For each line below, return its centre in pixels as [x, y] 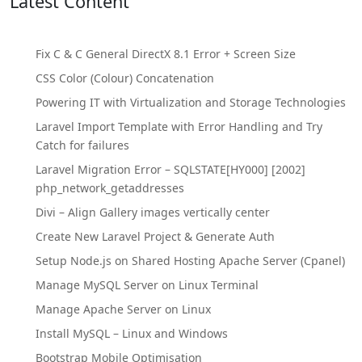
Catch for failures [82, 145]
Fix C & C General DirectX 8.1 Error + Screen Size [166, 54]
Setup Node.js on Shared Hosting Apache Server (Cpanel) [190, 261]
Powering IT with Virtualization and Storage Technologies [191, 102]
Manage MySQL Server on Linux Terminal [147, 285]
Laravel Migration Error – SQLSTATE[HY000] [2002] [170, 169]
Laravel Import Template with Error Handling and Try [179, 126]
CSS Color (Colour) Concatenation [125, 78]
